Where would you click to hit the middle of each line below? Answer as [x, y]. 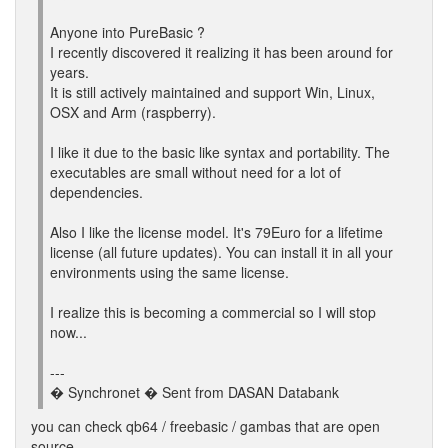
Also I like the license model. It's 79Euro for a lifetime [216, 232]
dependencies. [96, 192]
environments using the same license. [169, 272]
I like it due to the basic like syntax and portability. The [220, 152]
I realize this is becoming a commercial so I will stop [213, 312]
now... [68, 332]
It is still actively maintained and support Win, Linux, [212, 92]
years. [69, 72]
